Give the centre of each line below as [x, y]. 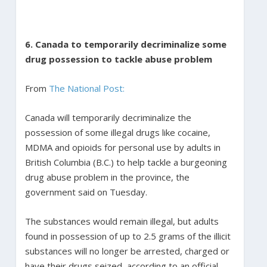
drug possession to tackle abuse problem [119, 59]
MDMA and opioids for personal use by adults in [122, 147]
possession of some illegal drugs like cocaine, [117, 132]
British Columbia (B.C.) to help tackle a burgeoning [126, 162]
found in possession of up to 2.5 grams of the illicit [128, 236]
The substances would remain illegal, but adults [122, 221]
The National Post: [86, 88]
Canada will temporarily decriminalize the [108, 117]
